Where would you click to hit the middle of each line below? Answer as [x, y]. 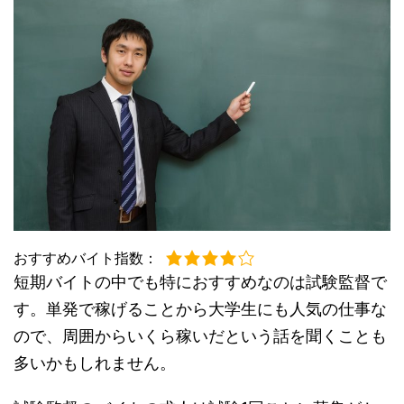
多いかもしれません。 [95, 363]
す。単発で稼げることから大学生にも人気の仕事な [200, 308]
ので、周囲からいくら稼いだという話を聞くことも [200, 335]
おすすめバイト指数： [86, 257]
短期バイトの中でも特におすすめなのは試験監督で [200, 281]
